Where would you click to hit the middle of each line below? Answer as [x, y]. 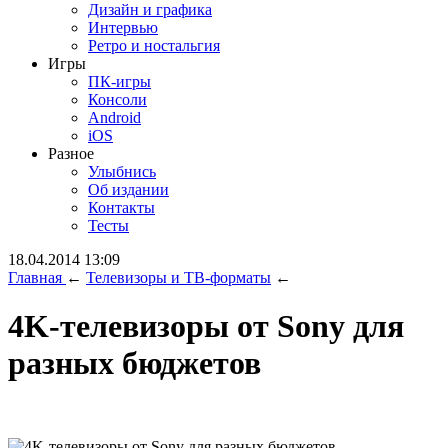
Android [114, 117]
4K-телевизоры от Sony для [206, 326]
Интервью [123, 27]
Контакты [121, 207]
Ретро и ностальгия [154, 45]
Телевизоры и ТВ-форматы [178, 277]
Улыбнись [122, 171]
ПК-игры [119, 81]
